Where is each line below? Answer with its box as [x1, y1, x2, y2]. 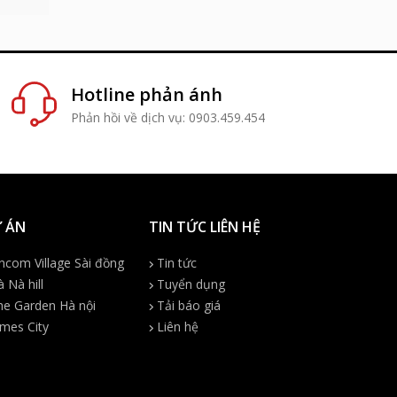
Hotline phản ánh [71, 82, 222, 107]
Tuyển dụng [153, 276, 225, 293]
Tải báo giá [153, 297, 221, 315]
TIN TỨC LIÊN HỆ [149, 217, 261, 237]
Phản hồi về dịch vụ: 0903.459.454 [71, 109, 265, 127]
